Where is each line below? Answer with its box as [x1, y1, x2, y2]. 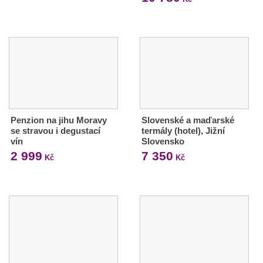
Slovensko [141, 136, 184, 147]
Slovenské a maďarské [141, 115, 234, 126]
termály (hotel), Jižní [141, 126, 225, 136]
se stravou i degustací [11, 126, 100, 136]
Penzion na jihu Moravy [11, 115, 107, 126]
